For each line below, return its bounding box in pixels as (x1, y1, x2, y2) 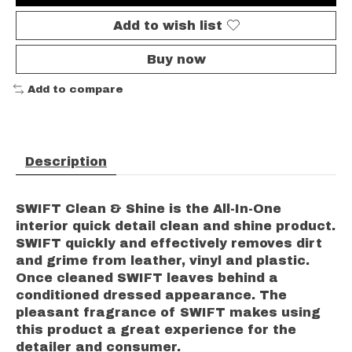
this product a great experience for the (16, 323, 296, 337)
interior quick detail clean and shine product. (16, 219, 335, 233)
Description (25, 155, 107, 169)
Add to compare (27, 82, 123, 95)
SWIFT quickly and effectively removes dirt (16, 236, 322, 251)
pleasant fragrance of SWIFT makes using (16, 306, 321, 320)
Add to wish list (112, 18, 222, 32)
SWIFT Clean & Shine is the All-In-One (16, 202, 281, 216)
